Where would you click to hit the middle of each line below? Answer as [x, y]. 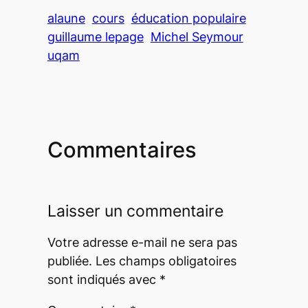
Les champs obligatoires [166, 261]
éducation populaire [188, 19]
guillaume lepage [95, 37]
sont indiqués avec [103, 279]
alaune [66, 19]
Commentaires [122, 149]
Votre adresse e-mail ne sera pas [142, 242]
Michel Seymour [197, 37]
